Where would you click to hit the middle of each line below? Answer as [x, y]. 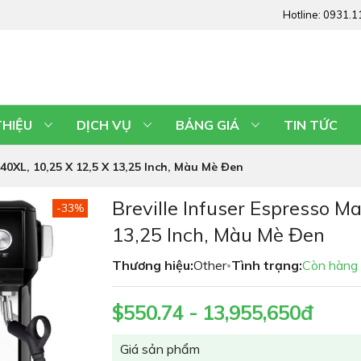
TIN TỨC [311, 125]
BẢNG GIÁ [207, 125]
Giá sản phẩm [160, 349]
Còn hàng [330, 265]
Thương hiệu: [153, 265]
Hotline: [303, 15]
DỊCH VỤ [104, 125]
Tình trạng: [267, 265]
